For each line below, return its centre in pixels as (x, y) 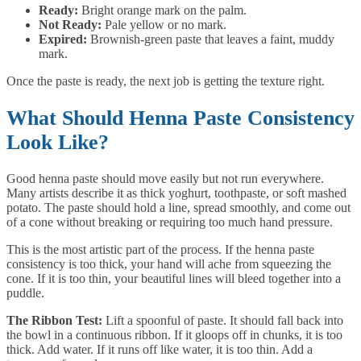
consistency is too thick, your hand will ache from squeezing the (169, 264)
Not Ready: (70, 25)
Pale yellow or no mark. (164, 25)
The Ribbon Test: (54, 321)
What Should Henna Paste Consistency (180, 118)
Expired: (63, 39)
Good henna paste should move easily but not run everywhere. (165, 179)
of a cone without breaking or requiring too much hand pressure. (170, 222)
